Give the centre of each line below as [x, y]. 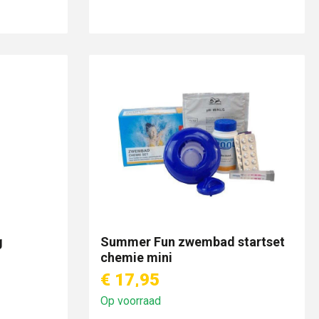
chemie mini [136, 257]
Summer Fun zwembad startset [194, 242]
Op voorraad [130, 301]
